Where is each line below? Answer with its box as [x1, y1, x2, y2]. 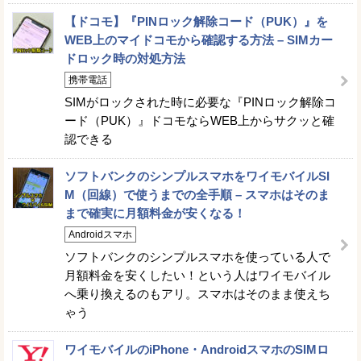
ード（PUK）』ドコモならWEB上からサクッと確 [64, 114, 334, 127]
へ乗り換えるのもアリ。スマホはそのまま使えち [64, 287, 330, 301]
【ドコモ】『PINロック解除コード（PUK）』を [64, 15, 328, 28]
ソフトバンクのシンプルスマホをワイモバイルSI [64, 169, 330, 183]
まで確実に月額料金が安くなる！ [64, 206, 246, 220]
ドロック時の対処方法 [64, 52, 185, 65]
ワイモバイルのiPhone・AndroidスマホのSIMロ [64, 342, 329, 356]
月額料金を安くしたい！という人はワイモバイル [64, 268, 330, 282]
